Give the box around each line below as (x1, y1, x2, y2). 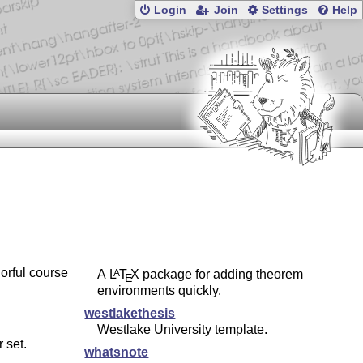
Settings (262, 4, 309, 17)
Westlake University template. (97, 322, 268, 337)
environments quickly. (97, 284, 222, 298)
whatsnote (84, 345, 149, 360)
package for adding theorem (139, 267, 304, 282)
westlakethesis (84, 306, 176, 321)
